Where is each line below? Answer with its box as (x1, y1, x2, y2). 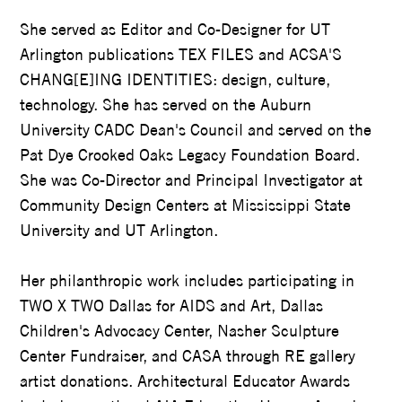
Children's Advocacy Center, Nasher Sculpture (20, 319, 340, 341)
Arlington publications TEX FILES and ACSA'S (20, 43, 343, 65)
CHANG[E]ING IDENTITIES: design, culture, (20, 68, 331, 90)
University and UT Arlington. (20, 219, 219, 240)
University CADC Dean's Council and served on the (20, 118, 372, 140)
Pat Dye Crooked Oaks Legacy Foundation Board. (20, 144, 361, 165)
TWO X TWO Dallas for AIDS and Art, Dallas (20, 294, 324, 316)
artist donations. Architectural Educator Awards (20, 370, 351, 391)
